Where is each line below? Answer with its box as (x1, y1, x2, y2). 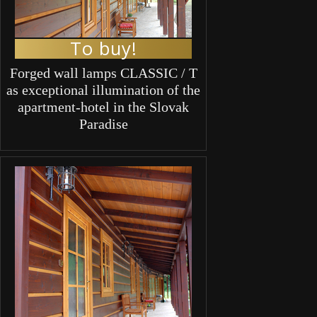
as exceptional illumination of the (6, 81, 200, 98)
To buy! (69, 35, 137, 61)
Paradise (79, 115, 128, 132)
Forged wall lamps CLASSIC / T (9, 64, 197, 81)
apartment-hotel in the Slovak (18, 98, 189, 115)
